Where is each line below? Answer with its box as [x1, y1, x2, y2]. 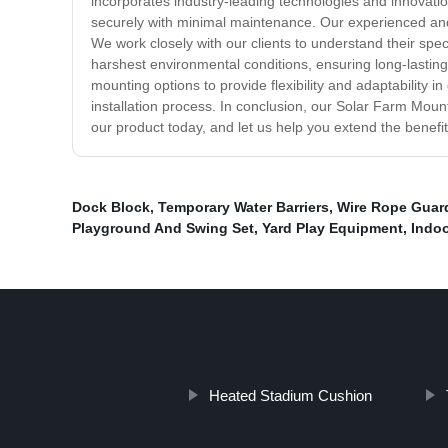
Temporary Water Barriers [158, 199, 329, 216]
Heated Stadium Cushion [208, 387, 372, 405]
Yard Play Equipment [262, 220, 403, 237]
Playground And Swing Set [72, 220, 254, 237]
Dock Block [72, 199, 150, 216]
